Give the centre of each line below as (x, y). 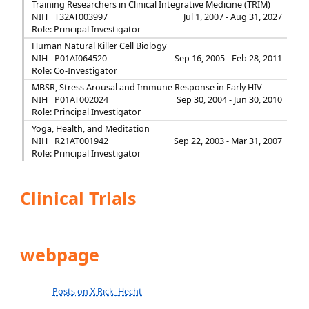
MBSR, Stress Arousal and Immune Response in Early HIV (147, 87)
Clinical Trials (76, 198)
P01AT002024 (81, 100)
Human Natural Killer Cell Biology (99, 46)
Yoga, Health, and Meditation (90, 129)
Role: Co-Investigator (74, 71)
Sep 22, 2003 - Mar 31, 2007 (228, 141)
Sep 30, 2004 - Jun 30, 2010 (230, 100)
